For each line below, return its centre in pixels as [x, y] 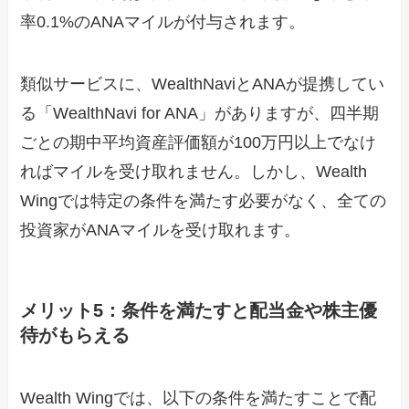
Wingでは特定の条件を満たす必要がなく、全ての [204, 200]
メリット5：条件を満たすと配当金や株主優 [199, 310]
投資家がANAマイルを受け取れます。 [161, 230]
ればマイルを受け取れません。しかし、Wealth [194, 171]
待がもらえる [75, 335]
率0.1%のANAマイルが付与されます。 [163, 21]
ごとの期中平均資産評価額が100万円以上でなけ [199, 142]
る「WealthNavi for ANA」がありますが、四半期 [200, 113]
